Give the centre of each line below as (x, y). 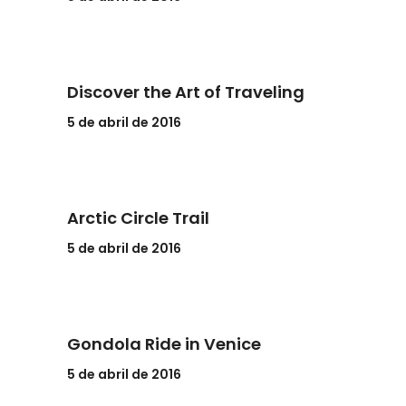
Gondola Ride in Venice (164, 344)
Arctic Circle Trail (138, 218)
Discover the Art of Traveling (186, 92)
